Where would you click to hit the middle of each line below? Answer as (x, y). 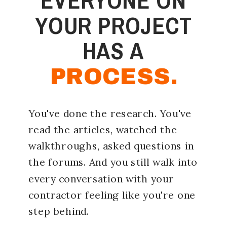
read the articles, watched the (103, 130)
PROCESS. (114, 77)
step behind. (59, 211)
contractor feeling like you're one (112, 195)
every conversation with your (101, 179)
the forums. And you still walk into (113, 162)
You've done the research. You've (110, 113)
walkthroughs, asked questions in (111, 146)
